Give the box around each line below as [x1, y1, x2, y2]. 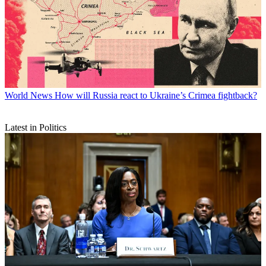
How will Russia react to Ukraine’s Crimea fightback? [55, 90, 257, 101]
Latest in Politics [5, 122, 66, 133]
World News [5, 90, 52, 101]
